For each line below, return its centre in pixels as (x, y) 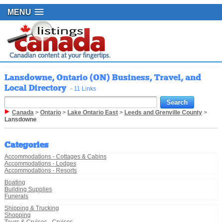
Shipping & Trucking (31, 208)
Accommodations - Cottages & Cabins (55, 157)
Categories (26, 145)
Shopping (17, 215)
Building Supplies (28, 190)
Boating (15, 183)
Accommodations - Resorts (40, 171)
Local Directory (37, 88)
